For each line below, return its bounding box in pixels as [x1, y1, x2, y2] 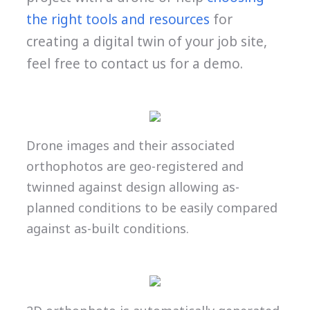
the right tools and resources [26, 10, 210, 29]
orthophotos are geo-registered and [26, 158, 244, 175]
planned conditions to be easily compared [26, 199, 277, 217]
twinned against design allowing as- [26, 179, 239, 196]
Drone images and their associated [26, 137, 235, 154]
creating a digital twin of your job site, [26, 33, 267, 51]
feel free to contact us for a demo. [26, 55, 243, 73]
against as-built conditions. [26, 220, 189, 237]
